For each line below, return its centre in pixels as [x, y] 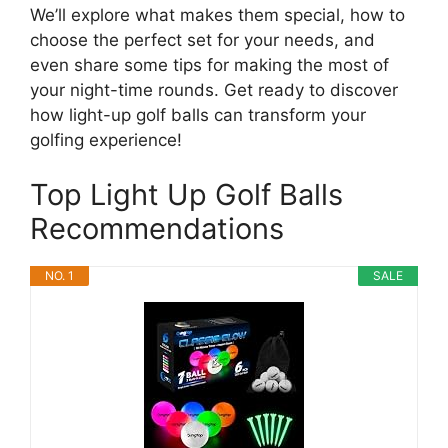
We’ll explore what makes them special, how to [217, 14]
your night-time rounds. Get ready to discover [214, 89]
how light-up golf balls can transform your [198, 114]
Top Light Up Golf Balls [186, 194]
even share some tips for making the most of [209, 64]
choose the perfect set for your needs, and [202, 39]
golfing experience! [106, 139]
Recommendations [157, 228]
